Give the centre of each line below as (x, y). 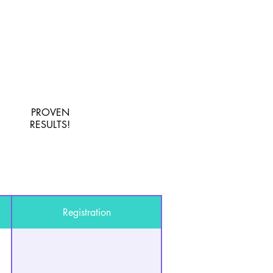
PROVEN (50, 112)
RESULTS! (50, 125)
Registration (87, 212)
